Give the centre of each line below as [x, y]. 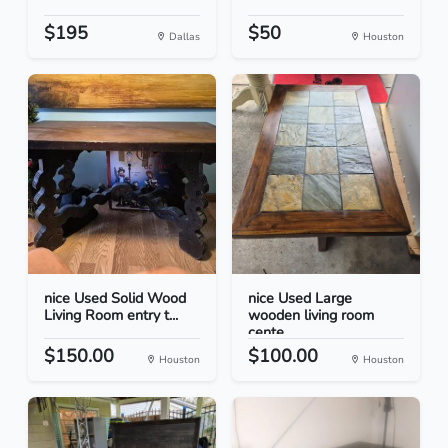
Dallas [183, 37]
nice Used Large [300, 298]
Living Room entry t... [111, 315]
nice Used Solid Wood [115, 298]
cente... [270, 332]
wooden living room [311, 315]
